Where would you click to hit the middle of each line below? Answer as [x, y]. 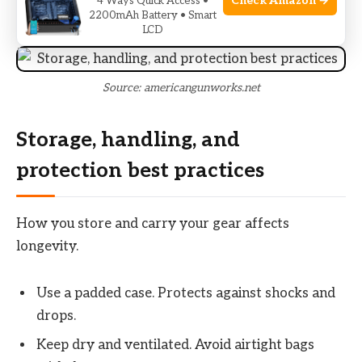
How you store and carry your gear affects [153, 223]
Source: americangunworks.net [181, 88]
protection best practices [140, 170]
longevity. [47, 246]
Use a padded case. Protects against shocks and [186, 294]
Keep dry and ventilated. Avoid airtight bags [175, 345]
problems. [67, 10]
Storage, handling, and [128, 140]
